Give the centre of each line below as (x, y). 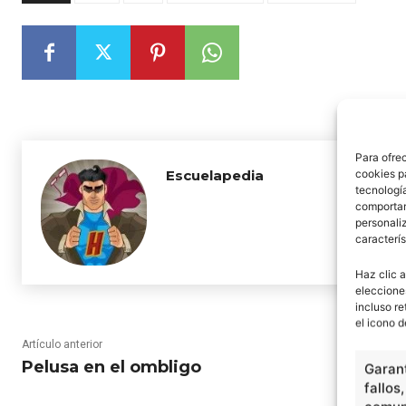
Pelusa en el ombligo (111, 367)
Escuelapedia (215, 175)
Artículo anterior (62, 344)
